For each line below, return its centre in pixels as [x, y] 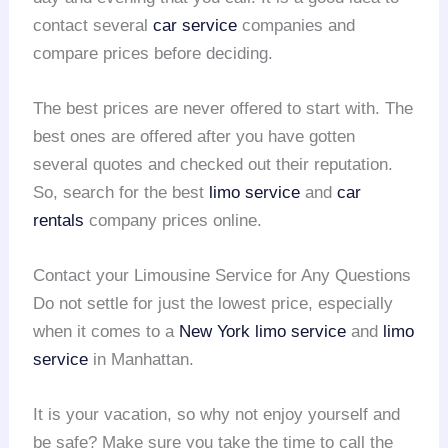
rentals [59, 220]
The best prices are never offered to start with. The [223, 108]
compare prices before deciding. [153, 53]
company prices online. [173, 220]
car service [195, 25]
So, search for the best [121, 192]
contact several [93, 25]
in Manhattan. [141, 359]
